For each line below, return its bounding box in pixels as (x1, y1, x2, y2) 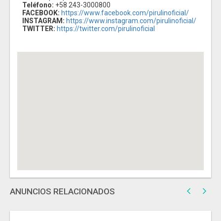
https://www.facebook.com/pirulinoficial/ (61, 9, 189, 17)
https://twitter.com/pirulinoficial (57, 25, 155, 33)
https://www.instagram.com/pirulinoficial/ (66, 17, 196, 25)
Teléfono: (22, 1, 54, 9)
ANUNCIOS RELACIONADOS (10, 186, 115, 197)
